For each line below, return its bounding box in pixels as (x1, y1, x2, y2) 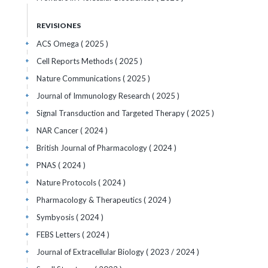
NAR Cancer (36, 126, 80, 135)
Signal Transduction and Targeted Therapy (36, 108, 187, 118)
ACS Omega (36, 39, 81, 48)
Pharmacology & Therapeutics (36, 195, 144, 205)
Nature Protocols (36, 178, 98, 187)
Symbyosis (36, 212, 76, 222)
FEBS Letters (36, 230, 82, 239)
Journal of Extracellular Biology (36, 247, 146, 257)
